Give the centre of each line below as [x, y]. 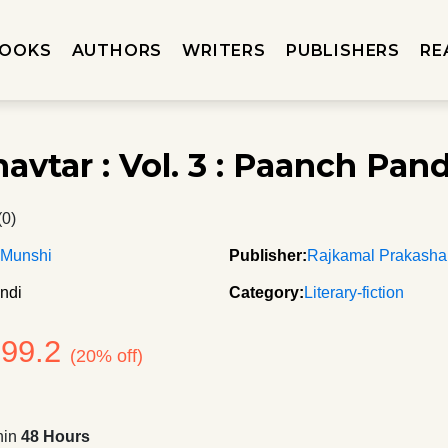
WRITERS [224, 50]
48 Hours [56, 436]
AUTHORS [117, 50]
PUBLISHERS [342, 50]
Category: [266, 292]
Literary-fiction [354, 292]
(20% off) [107, 356]
